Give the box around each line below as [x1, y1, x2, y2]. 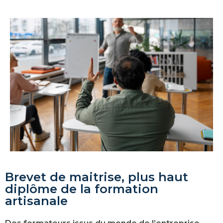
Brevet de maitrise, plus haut [5, 170, 188, 185]
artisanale [5, 194, 68, 209]
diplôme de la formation [5, 182, 158, 197]
